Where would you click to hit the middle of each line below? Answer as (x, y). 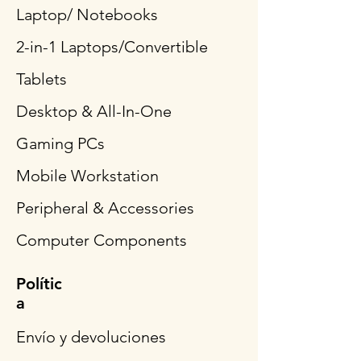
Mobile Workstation (87, 176)
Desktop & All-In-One (94, 112)
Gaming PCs (60, 144)
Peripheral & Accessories (105, 208)
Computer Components (102, 241)
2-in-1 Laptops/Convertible (112, 47)
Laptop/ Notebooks (87, 15)
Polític (39, 284)
